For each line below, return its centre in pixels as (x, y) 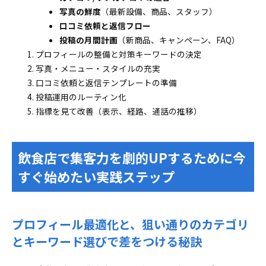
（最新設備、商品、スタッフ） (159, 11)
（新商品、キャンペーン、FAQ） (179, 40)
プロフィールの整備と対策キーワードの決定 (119, 54)
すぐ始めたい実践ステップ (96, 176)
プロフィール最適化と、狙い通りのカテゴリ (130, 224)
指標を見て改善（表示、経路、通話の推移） (119, 111)
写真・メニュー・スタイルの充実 (98, 68)
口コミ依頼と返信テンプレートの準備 (106, 83)
